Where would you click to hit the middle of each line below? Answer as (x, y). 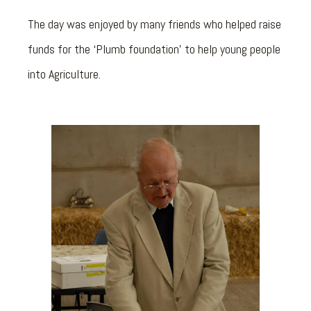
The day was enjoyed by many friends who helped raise (154, 24)
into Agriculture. (64, 74)
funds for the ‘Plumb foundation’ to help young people (154, 49)
